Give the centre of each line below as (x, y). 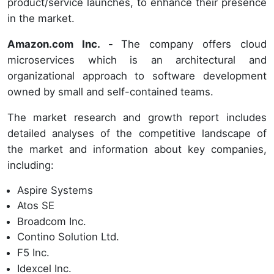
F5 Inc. (33, 252)
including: (31, 165)
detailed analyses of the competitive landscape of (137, 133)
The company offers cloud (194, 44)
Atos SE (36, 206)
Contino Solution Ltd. (68, 237)
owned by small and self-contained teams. (110, 91)
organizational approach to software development (137, 76)
